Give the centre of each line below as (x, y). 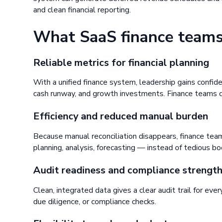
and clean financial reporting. (82, 10)
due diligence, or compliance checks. (95, 201)
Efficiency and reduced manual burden (121, 116)
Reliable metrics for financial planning (121, 62)
